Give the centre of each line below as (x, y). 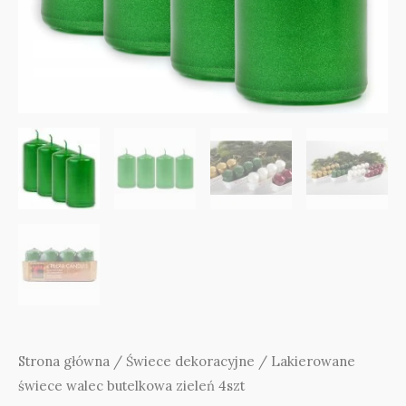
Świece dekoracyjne (190, 361)
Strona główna (64, 361)
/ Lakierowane (305, 361)
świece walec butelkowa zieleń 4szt (131, 386)
